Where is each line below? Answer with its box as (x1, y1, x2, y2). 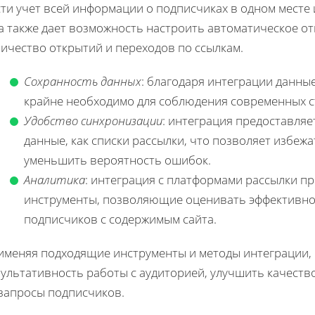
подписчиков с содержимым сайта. (24, 211, 217, 228)
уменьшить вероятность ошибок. (24, 152, 211, 169)
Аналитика (24, 172, 85, 188)
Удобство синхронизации (24, 112, 162, 129)
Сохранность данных (24, 73, 141, 90)
